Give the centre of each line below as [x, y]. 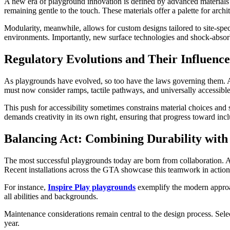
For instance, [26, 187]
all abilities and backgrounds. [51, 196]
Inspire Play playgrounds [92, 187]
